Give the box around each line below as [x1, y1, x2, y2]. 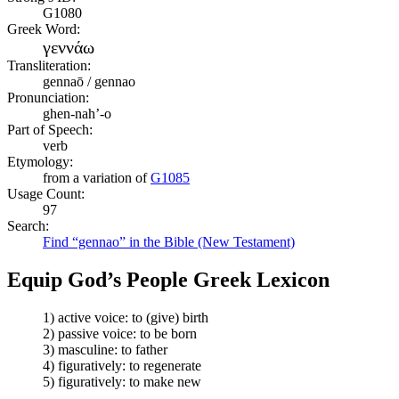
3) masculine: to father [43, 341, 167, 357]
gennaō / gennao [43, 73, 135, 89]
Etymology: [7, 153, 73, 169]
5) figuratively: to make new [43, 373, 201, 389]
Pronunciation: [7, 89, 89, 105]
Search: [7, 217, 49, 233]
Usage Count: [7, 185, 85, 201]
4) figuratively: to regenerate [43, 357, 201, 373]
